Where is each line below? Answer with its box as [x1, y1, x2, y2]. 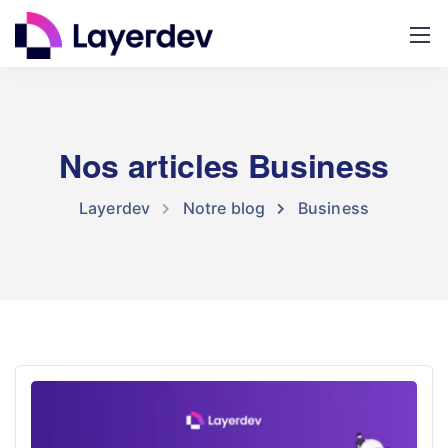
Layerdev [78, 198, 151, 218]
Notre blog [182, 198, 266, 218]
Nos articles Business [58, 142, 390, 188]
